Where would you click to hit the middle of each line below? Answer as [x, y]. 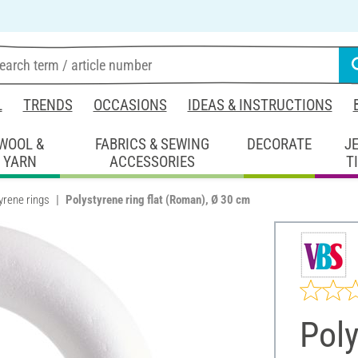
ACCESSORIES [152, 161]
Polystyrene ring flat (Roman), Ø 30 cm [158, 199]
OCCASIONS [130, 105]
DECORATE [280, 144]
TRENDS [48, 105]
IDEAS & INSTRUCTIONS [260, 105]
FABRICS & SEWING [152, 144]
